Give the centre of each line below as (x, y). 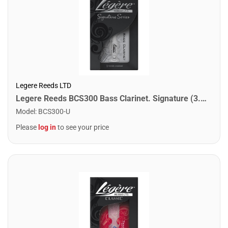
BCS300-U (54, 111)
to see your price (82, 127)
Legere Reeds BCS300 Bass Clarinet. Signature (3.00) (204, 98)
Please (27, 127)
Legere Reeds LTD (44, 85)
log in (47, 127)
